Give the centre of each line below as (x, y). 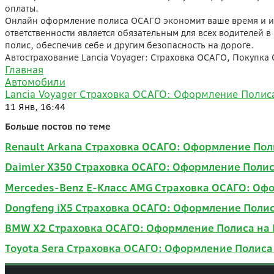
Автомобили (35, 82)
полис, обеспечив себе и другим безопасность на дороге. (129, 45)
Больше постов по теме (58, 126)
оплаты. (22, 8)
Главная (24, 70)
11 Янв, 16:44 (35, 107)
